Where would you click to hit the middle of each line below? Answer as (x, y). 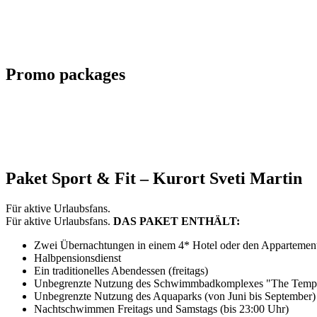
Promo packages (65, 74)
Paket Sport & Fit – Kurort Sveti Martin (154, 178)
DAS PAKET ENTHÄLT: (177, 221)
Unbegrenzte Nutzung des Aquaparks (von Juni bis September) (175, 296)
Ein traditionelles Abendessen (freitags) (121, 270)
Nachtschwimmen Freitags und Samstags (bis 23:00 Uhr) (161, 309)
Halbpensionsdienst (77, 258)
